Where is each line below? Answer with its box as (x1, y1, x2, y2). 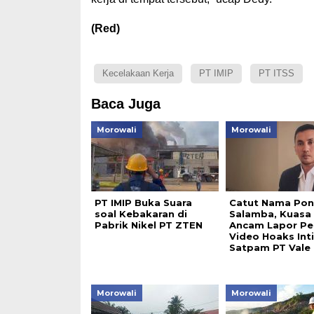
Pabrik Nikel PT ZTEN (94, 219, 203, 231)
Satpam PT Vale (228, 241, 310, 253)
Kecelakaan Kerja (102, 67, 174, 78)
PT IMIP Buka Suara (94, 196, 192, 208)
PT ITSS (258, 67, 294, 78)
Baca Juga (90, 95, 161, 111)
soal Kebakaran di (94, 207, 187, 219)
